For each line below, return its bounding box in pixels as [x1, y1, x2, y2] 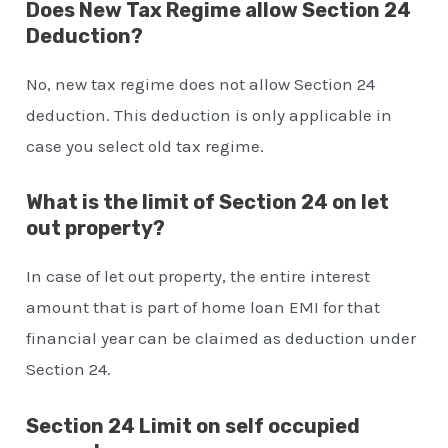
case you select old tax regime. [26, 136, 265, 157]
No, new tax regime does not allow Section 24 [26, 74, 376, 95]
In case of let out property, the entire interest [26, 266, 371, 287]
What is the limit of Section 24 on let [26, 190, 390, 215]
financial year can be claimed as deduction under [26, 328, 417, 349]
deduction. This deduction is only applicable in [26, 105, 393, 126]
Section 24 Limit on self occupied [26, 413, 361, 438]
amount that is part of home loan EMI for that [26, 297, 381, 318]
